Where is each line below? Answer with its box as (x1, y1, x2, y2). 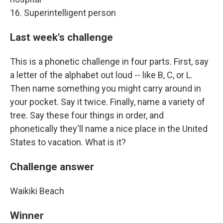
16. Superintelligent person (10, 7, 116, 18)
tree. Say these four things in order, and (10, 110, 164, 121)
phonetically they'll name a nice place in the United (10, 123, 208, 134)
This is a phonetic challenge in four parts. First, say (10, 56, 209, 67)
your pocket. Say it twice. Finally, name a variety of (10, 97, 205, 108)
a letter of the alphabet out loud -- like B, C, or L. (10, 70, 193, 81)
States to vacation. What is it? (10, 137, 126, 148)
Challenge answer (10, 160, 94, 173)
